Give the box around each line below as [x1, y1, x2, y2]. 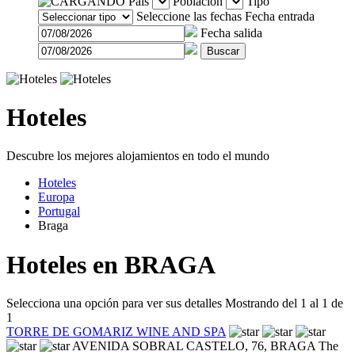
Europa [38, 190, 74, 204]
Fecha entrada [245, 9, 315, 23]
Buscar [207, 44, 239, 57]
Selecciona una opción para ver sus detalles [6, 296, 222, 311]
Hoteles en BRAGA [6, 250, 216, 279]
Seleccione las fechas [136, 9, 242, 23]
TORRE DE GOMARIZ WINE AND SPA [6, 325, 226, 339]
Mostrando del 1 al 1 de [225, 296, 343, 311]
